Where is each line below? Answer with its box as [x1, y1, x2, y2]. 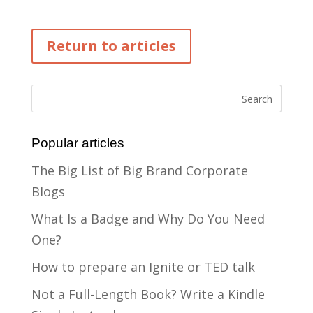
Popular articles [31, 136, 124, 151]
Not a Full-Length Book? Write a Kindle [31, 286, 265, 303]
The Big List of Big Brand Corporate [31, 162, 248, 180]
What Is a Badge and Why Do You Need [31, 210, 265, 228]
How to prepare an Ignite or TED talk [31, 259, 255, 276]
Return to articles [46, 36, 176, 56]
